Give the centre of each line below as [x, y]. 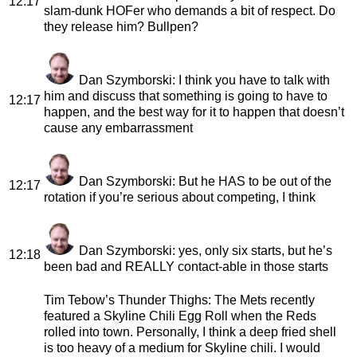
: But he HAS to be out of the [252, 181]
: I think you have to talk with [251, 80]
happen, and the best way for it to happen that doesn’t [194, 112]
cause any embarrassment [118, 127]
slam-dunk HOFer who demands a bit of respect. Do [190, 10]
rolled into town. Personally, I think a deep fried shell [190, 331]
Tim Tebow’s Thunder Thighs [126, 300]
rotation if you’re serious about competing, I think [180, 197]
